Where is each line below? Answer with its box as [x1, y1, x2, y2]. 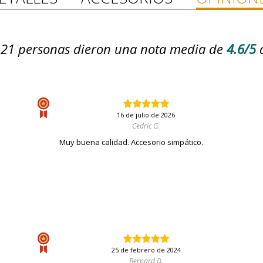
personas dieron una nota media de [14, 40, 223, 58]
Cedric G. [132, 121, 160, 131]
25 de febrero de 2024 [111, 245, 181, 255]
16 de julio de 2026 [117, 110, 176, 120]
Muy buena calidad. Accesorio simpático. [59, 137, 204, 148]
